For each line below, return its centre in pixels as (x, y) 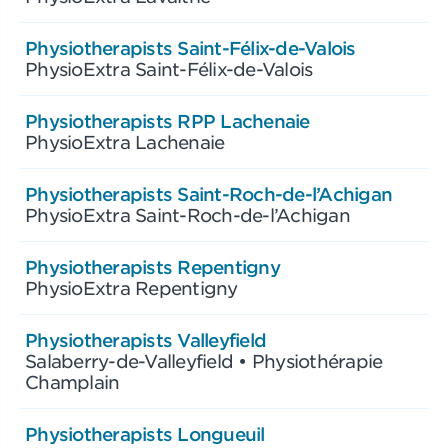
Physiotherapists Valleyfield (145, 340)
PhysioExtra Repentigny (131, 288)
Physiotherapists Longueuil (145, 434)
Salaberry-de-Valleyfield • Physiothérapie (204, 361)
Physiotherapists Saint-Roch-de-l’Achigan (208, 194)
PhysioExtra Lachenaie (125, 142)
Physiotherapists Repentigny (152, 267)
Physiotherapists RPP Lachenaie (167, 121)
